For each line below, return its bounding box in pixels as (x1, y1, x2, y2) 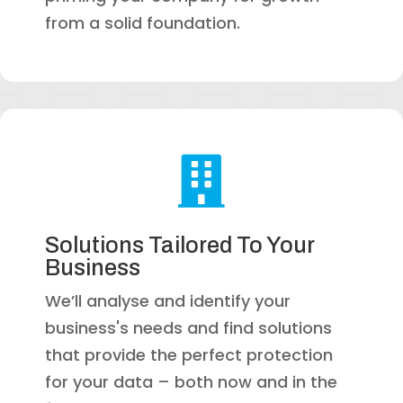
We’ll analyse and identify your (45, 289, 291, 312)
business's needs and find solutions (45, 316, 332, 339)
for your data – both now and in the (45, 370, 337, 393)
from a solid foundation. (45, 11, 240, 34)
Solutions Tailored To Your (45, 232, 315, 257)
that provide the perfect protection (45, 343, 333, 366)
